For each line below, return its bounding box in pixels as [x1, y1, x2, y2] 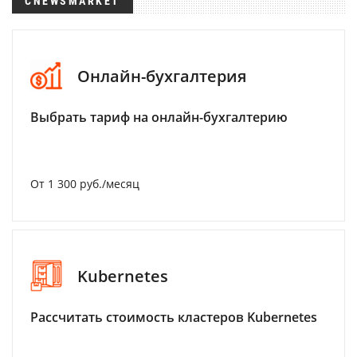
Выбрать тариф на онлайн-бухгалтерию [30, 108, 288, 126]
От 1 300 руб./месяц [30, 176, 139, 191]
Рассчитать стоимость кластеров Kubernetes [30, 308, 317, 326]
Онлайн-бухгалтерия [77, 65, 246, 87]
